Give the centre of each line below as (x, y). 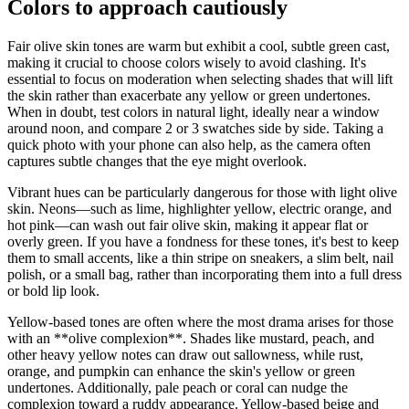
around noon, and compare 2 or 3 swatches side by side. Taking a (195, 128)
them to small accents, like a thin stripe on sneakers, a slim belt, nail (200, 257)
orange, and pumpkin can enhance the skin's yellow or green (181, 371)
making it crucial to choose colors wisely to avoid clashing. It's (187, 62)
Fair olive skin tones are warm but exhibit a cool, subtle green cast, (199, 46)
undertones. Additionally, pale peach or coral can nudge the (178, 387)
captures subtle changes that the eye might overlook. (157, 161)
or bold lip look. (53, 290)
